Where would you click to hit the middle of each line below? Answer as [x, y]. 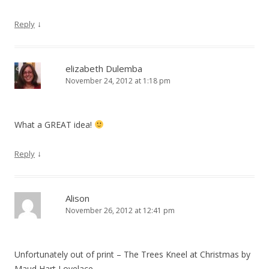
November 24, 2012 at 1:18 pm [118, 81]
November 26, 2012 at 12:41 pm [120, 210]
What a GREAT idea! [54, 125]
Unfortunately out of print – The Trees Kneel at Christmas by [132, 254]
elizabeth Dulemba [104, 68]
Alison [77, 198]
